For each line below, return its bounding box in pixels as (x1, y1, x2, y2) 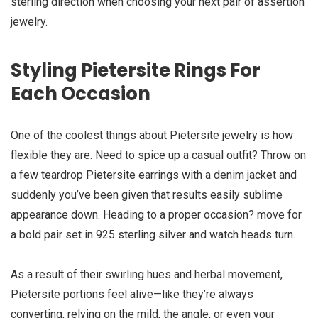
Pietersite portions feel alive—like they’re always (11, 287, 253, 302)
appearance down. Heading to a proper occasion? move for (11, 208, 302, 222)
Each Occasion (11, 81, 150, 107)
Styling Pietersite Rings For (11, 57, 261, 84)
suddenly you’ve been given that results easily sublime (11, 188, 283, 202)
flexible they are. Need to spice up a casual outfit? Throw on (11, 148, 306, 163)
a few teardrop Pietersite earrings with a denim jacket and (11, 168, 297, 182)
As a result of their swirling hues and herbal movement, (11, 268, 283, 282)
